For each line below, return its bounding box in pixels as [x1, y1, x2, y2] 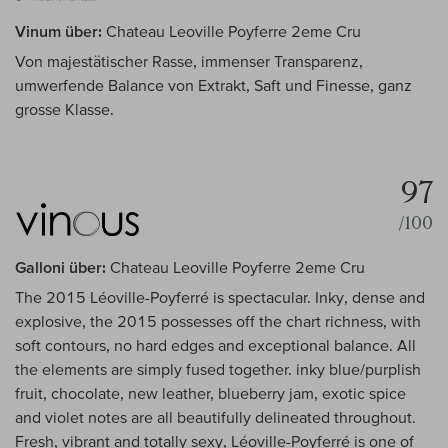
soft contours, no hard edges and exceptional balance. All [15, 336, 416, 355]
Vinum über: [15, 22, 102, 41]
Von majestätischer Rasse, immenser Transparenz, [15, 52, 363, 71]
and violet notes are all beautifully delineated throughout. [15, 408, 416, 427]
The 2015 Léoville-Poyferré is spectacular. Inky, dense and [15, 288, 425, 307]
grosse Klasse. [15, 100, 114, 119]
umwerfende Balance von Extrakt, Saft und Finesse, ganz [15, 76, 412, 95]
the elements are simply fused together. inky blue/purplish [15, 360, 421, 379]
